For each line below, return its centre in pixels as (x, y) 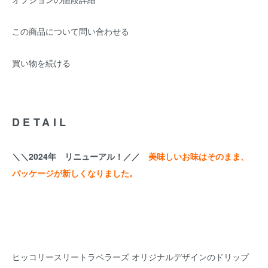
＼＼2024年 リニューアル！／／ (80, 156)
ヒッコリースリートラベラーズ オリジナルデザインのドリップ (130, 257)
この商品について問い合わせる (71, 31)
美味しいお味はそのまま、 (199, 156)
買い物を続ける (41, 63)
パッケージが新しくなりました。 (75, 173)
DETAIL (41, 122)
